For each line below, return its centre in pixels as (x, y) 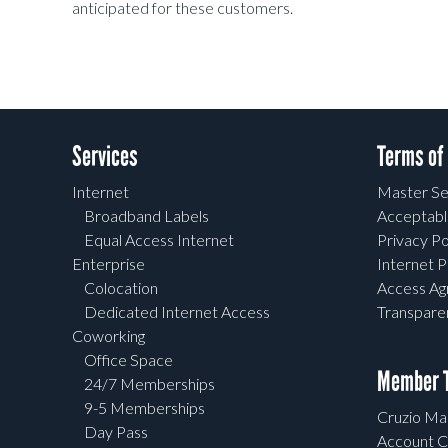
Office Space (128, 360)
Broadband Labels (146, 216)
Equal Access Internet (159, 240)
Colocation (121, 288)
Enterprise (108, 264)
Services (105, 157)
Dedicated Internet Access (177, 312)
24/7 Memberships (149, 384)
